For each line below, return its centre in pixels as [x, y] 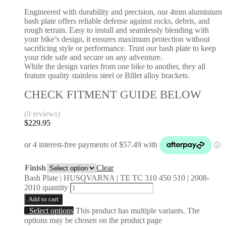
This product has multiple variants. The [138, 210]
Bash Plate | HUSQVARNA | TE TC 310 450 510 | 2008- [117, 178]
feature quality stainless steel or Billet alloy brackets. [107, 75]
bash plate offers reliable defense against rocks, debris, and [117, 21]
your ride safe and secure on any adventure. [93, 57]
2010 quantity [46, 187]
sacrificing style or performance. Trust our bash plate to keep [120, 48]
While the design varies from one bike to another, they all [115, 66]
